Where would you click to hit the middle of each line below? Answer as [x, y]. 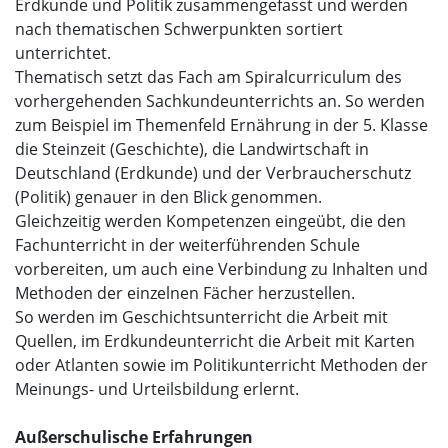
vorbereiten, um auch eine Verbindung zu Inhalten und [221, 268]
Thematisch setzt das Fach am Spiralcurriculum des [208, 76]
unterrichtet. [63, 52]
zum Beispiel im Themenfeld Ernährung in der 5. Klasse [221, 124]
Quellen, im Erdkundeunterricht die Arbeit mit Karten [215, 340]
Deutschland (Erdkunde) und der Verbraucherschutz [213, 172]
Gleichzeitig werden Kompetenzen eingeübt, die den [210, 220]
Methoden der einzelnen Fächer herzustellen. [185, 292]
